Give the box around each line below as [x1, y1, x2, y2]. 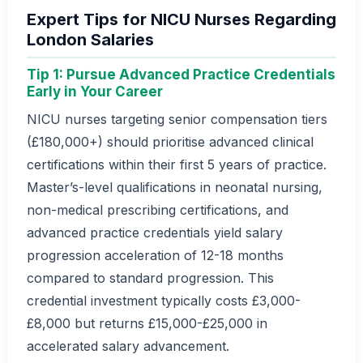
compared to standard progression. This [27, 269, 274, 286]
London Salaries [27, 30, 154, 50]
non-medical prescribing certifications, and [27, 201, 288, 218]
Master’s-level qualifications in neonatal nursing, [27, 178, 322, 195]
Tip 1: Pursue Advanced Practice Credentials [27, 66, 335, 83]
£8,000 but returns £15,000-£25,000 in [27, 314, 267, 331]
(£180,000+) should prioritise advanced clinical [27, 133, 314, 150]
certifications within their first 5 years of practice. [27, 156, 327, 173]
